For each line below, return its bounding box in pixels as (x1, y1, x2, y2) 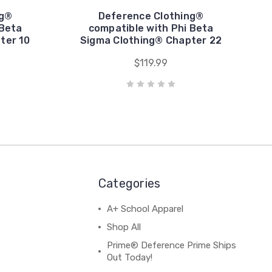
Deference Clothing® (98, 10, 204, 22)
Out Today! (106, 251, 152, 263)
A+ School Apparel (106, 203, 183, 214)
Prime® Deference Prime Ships (106, 239, 236, 251)
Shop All (106, 221, 141, 233)
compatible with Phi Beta (88, 22, 214, 34)
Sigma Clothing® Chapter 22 (80, 34, 222, 46)
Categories (98, 175, 161, 191)
